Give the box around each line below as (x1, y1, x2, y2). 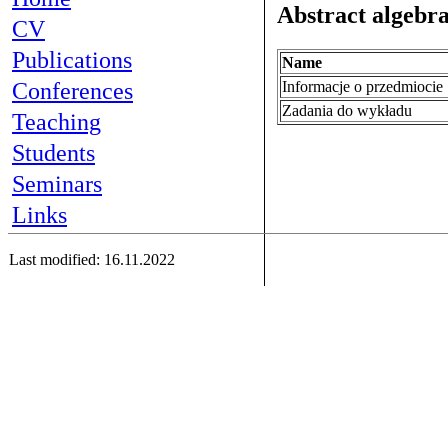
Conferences (12, 78, 133, 104)
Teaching (12, 109, 101, 135)
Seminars (12, 171, 102, 197)
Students (12, 140, 95, 166)
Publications (12, 47, 132, 73)
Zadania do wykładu (282, 101, 420, 119)
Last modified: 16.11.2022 (9, 251, 175, 268)
